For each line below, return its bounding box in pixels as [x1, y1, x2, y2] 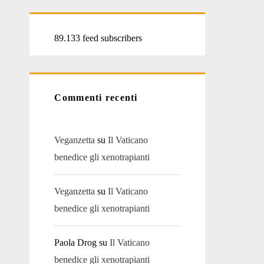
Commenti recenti [54, 93, 138, 103]
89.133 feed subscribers [54, 32, 143, 43]
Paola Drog [54, 237, 97, 247]
